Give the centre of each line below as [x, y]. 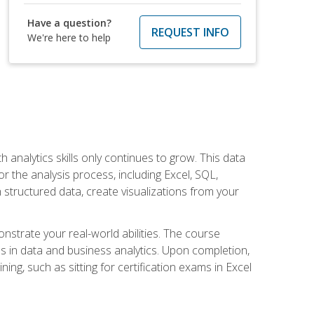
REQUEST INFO [190, 32]
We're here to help [69, 37]
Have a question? [70, 22]
